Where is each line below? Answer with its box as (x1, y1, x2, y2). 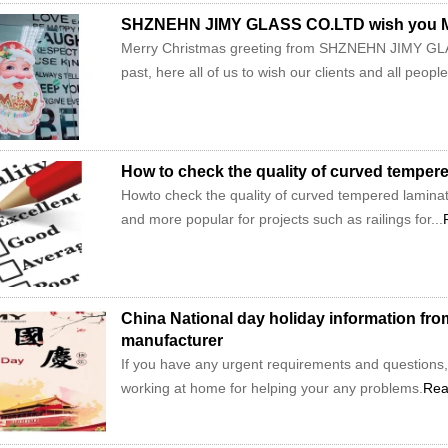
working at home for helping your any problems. (121, 380, 423, 396)
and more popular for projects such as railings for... (121, 211, 443, 227)
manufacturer (121, 332, 223, 349)
